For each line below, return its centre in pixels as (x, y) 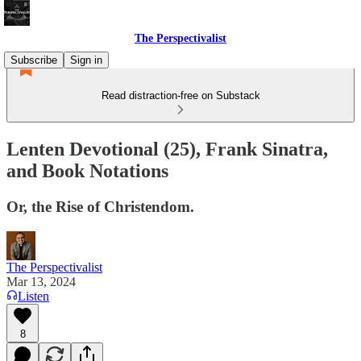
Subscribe (34, 60)
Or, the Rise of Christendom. (100, 206)
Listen (33, 296)
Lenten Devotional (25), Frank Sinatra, (167, 149)
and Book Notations (87, 170)
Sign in (86, 60)
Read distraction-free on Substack (180, 95)
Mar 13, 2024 (41, 281)
